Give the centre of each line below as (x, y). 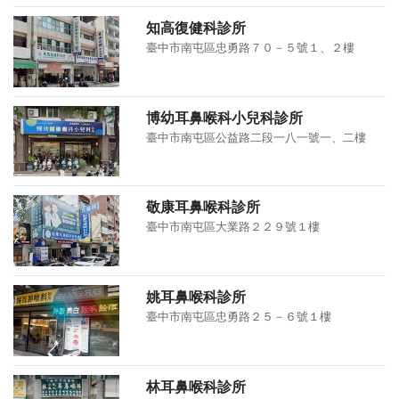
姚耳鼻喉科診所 (196, 297)
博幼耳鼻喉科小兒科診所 (225, 117)
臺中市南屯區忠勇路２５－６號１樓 (239, 317)
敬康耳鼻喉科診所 (204, 207)
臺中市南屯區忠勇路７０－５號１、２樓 (251, 48)
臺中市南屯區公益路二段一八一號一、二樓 (256, 137)
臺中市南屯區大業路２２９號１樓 (233, 227)
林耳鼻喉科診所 (196, 386)
